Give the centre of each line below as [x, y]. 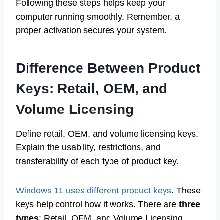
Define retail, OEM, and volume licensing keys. [107, 133]
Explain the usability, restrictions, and [88, 147]
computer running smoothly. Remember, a [98, 16]
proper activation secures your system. [91, 30]
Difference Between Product [108, 68]
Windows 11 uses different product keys [94, 190]
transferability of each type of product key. [97, 161]
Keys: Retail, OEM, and [91, 88]
